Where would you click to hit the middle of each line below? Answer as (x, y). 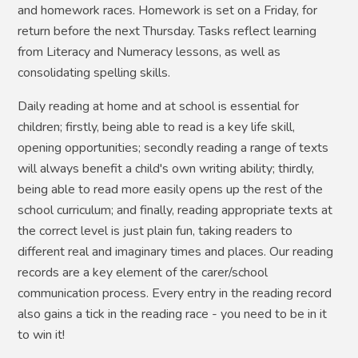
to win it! (42, 335)
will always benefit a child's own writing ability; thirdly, (166, 169)
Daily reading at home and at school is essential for (159, 107)
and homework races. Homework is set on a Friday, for (168, 11)
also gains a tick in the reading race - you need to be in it (173, 314)
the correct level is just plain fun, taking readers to (155, 231)
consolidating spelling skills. (94, 73)
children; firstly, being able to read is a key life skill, (157, 127)
